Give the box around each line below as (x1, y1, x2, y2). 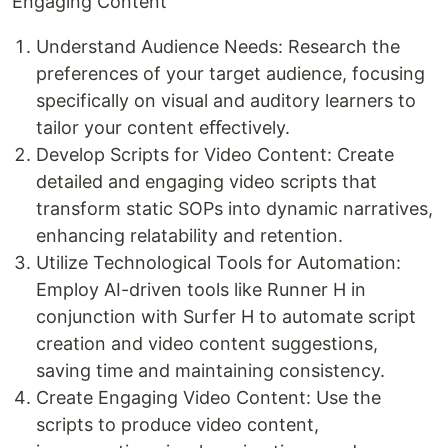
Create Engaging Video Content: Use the (36, 387, 381, 408)
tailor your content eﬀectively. (36, 117, 290, 138)
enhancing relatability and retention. (36, 225, 343, 246)
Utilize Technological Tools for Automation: (36, 252, 401, 273)
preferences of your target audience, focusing (36, 63, 425, 84)
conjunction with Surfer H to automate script (36, 306, 416, 327)
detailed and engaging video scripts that (36, 171, 377, 192)
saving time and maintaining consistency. (36, 360, 385, 381)
